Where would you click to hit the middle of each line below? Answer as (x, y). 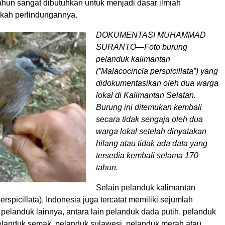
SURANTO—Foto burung (142, 47)
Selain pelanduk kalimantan (146, 187)
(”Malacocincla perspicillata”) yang (157, 71)
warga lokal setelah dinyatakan (151, 131)
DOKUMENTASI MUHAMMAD (151, 35)
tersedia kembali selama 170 (147, 155)
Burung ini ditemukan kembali (149, 107)
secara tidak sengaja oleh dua (149, 119)
